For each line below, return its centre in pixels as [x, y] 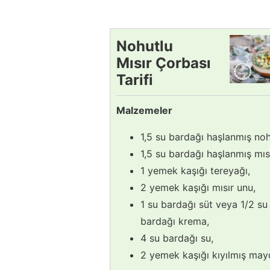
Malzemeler [144, 110]
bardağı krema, [175, 221]
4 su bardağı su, [177, 238]
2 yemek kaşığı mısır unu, [198, 187]
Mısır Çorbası [164, 63]
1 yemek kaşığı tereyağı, [195, 170]
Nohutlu [145, 46]
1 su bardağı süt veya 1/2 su [204, 204]
